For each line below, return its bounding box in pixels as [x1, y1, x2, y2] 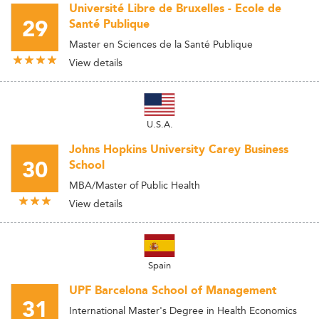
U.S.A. [146, 117, 173, 131]
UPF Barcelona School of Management [69, 282, 277, 300]
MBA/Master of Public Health [69, 177, 200, 193]
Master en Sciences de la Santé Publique [69, 36, 253, 52]
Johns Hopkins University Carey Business [69, 141, 288, 159]
